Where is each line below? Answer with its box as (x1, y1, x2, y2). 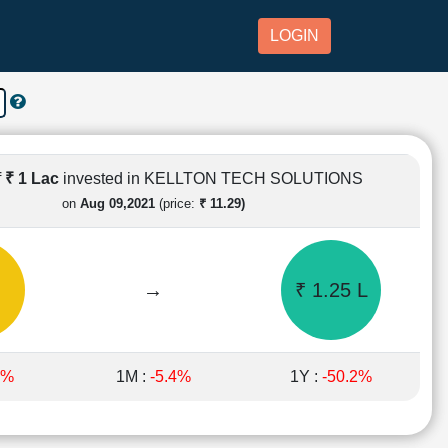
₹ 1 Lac (5, 169, 63, 187)
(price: (154, 195, 199, 211)
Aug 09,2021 (79, 195, 155, 211)
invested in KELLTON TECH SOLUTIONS (63, 169, 363, 187)
